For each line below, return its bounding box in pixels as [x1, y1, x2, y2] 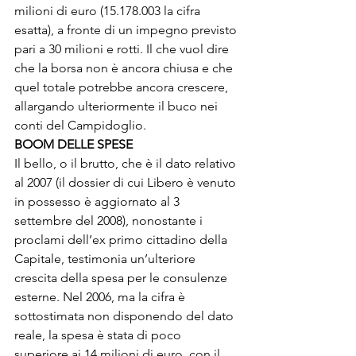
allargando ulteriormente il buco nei [14, 99, 221, 114]
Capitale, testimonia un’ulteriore [14, 251, 199, 266]
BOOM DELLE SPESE [14, 137, 136, 152]
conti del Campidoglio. [14, 118, 149, 133]
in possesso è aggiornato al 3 [14, 194, 183, 209]
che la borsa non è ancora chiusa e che [14, 60, 236, 75]
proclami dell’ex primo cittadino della [14, 232, 230, 247]
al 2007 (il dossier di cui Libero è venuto [14, 175, 239, 190]
